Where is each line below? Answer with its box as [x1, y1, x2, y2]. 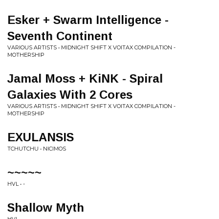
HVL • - [7, 180, 25, 187]
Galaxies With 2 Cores [7, 88, 132, 101]
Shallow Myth [7, 201, 84, 214]
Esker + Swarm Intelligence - [7, 13, 169, 26]
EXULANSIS [7, 131, 74, 144]
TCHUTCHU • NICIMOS [7, 145, 66, 152]
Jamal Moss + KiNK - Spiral [7, 72, 163, 85]
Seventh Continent [7, 29, 112, 43]
